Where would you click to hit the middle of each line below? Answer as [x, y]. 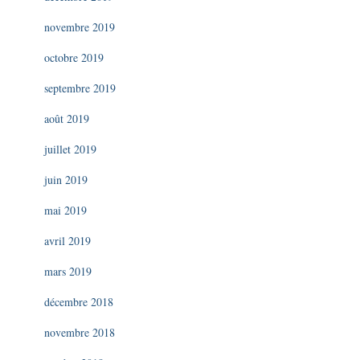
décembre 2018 [79, 302]
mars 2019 [68, 271]
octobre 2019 [74, 57]
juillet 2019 [70, 149]
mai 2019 [65, 210]
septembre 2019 [80, 88]
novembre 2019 [80, 27]
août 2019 [67, 119]
